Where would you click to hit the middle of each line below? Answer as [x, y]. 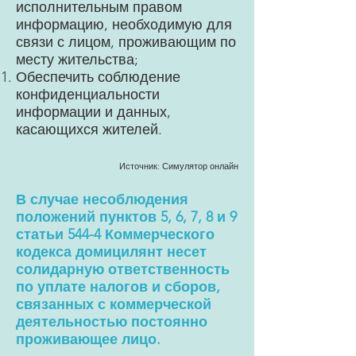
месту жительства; [77, 60]
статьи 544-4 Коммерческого [115, 234]
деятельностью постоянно [112, 322]
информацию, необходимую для [124, 25]
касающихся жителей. [89, 130]
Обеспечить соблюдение [98, 77]
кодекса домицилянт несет [111, 252]
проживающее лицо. [88, 339]
